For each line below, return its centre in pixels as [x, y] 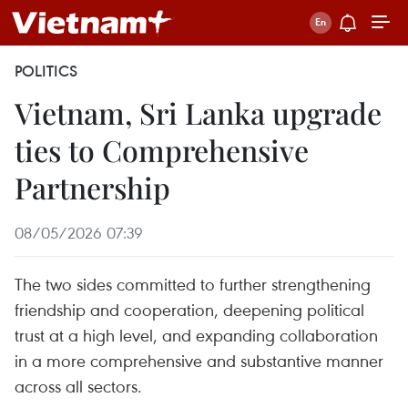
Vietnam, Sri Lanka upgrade [198, 112]
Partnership [92, 187]
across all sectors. [78, 386]
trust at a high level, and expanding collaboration [196, 335]
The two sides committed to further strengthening [193, 284]
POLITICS [46, 71]
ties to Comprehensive [162, 150]
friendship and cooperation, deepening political [189, 309]
